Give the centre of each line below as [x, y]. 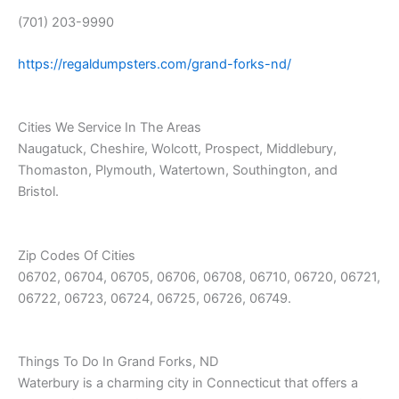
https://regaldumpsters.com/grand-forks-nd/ [155, 64]
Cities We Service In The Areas [110, 128]
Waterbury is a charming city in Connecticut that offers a [188, 383]
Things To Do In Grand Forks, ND [118, 361]
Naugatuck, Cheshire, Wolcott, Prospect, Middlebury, [177, 149]
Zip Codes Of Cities [77, 255]
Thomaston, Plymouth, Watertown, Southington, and [178, 171]
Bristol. [38, 192]
